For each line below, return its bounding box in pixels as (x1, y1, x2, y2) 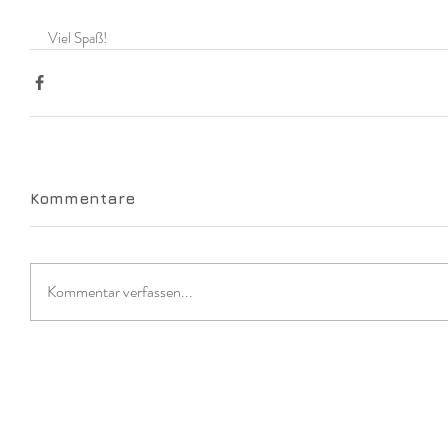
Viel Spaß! (48, 26, 107, 49)
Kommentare (30, 188, 135, 207)
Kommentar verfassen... (47, 279, 193, 303)
